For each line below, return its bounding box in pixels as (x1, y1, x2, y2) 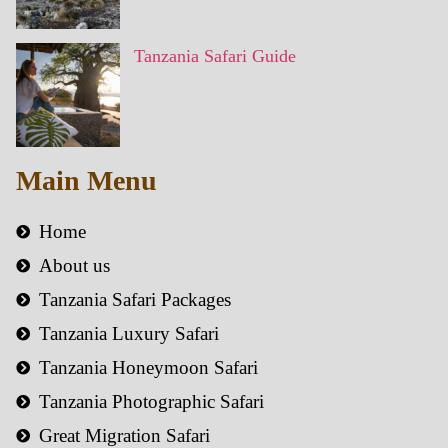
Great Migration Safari (38, 425, 210, 446)
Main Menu (16, 165, 157, 196)
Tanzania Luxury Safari (38, 323, 219, 344)
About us (38, 255, 110, 276)
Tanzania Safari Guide (134, 46, 296, 66)
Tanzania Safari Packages (38, 289, 231, 310)
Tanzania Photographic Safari (38, 391, 264, 412)
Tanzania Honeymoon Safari (38, 357, 258, 378)
